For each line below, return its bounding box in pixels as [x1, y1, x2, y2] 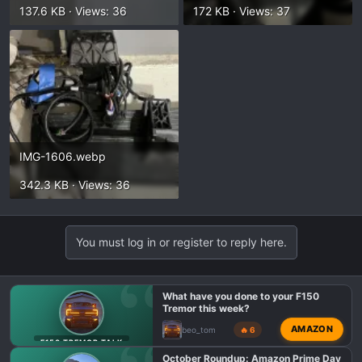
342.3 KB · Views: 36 [19, 178, 130, 192]
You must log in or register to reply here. [75, 235, 287, 249]
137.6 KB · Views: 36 [19, 4, 127, 18]
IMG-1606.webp [19, 149, 106, 163]
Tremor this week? [162, 302, 250, 314]
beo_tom [181, 324, 216, 335]
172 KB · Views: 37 [193, 4, 290, 18]
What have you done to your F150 [162, 290, 319, 302]
